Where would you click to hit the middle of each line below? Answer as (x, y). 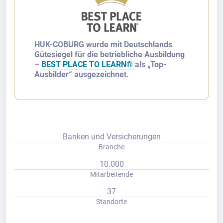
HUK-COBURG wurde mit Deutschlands (103, 45)
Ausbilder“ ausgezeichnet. (82, 74)
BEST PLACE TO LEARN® (88, 64)
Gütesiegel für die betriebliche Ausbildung (110, 55)
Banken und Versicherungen (111, 137)
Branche (111, 147)
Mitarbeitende (111, 174)
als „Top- (151, 64)
